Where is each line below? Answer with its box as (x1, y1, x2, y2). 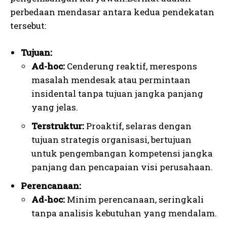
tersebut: (10, 20, 46, 32)
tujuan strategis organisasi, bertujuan (31, 134, 192, 146)
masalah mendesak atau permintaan (31, 74, 191, 86)
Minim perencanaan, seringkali (65, 194, 204, 206)
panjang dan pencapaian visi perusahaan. (31, 161, 213, 173)
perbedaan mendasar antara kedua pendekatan (10, 6, 214, 18)
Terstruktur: (31, 120, 84, 132)
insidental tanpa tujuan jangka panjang (31, 88, 203, 100)
